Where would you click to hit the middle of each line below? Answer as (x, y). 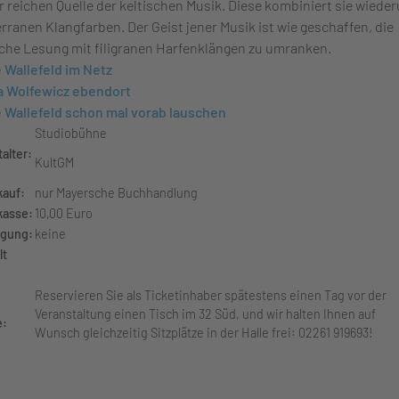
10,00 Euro (64, 213)
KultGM (54, 163)
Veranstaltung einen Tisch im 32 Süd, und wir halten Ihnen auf (205, 314)
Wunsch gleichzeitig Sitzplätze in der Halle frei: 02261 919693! (204, 333)
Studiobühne (71, 133)
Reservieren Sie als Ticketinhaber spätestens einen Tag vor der (211, 295)
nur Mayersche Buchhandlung (119, 193)
